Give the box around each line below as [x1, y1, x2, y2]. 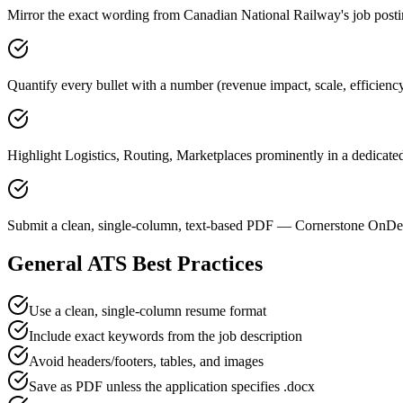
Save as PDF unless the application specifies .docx [29, 378, 315, 394]
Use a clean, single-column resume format [29, 302, 266, 318]
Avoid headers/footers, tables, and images [29, 353, 264, 369]
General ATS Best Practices [7, 251, 263, 275]
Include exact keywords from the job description [29, 327, 302, 344]
